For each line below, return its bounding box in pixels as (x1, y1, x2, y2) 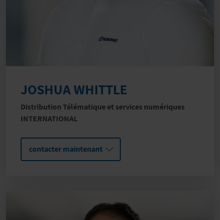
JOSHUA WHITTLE (21, 80, 127, 99)
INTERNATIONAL (21, 113, 78, 124)
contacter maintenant (29, 144, 103, 155)
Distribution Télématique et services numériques (21, 102, 185, 112)
